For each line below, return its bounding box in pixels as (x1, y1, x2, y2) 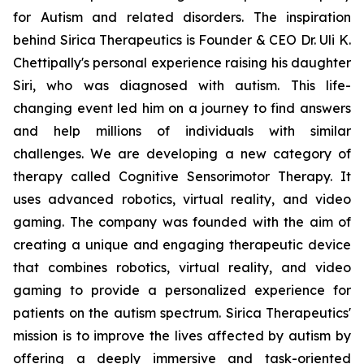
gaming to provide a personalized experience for (13, 282, 351, 298)
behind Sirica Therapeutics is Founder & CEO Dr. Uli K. (13, 32, 351, 48)
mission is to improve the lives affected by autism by (13, 327, 351, 344)
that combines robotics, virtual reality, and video (13, 259, 351, 275)
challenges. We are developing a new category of (13, 145, 351, 162)
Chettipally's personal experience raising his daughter (13, 54, 351, 71)
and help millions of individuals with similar (13, 123, 351, 139)
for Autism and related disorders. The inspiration (13, 9, 351, 25)
